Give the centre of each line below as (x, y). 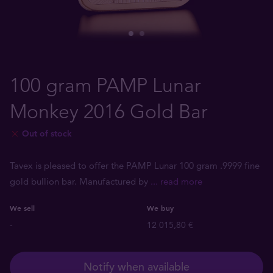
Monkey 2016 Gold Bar (109, 112)
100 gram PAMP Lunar (105, 85)
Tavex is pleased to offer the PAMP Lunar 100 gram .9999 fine (135, 165)
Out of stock (47, 133)
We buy (160, 208)
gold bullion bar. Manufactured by (80, 181)
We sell (22, 208)
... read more (176, 181)
